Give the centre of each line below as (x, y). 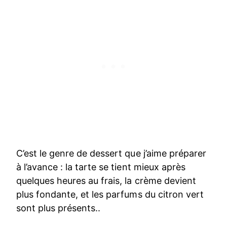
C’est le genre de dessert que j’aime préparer (111, 153)
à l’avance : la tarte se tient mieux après (101, 167)
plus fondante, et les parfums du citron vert (110, 194)
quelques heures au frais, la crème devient (106, 180)
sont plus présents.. (59, 208)
